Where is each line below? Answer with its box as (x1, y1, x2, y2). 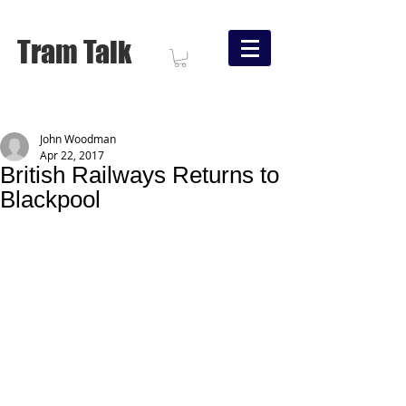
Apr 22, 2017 (40, 148, 104, 162)
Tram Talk (17, 34, 131, 70)
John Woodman (40, 131, 116, 146)
